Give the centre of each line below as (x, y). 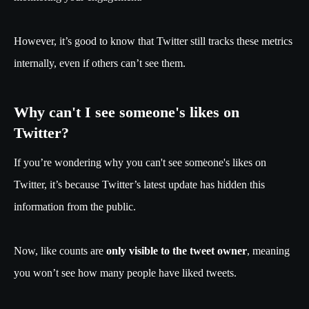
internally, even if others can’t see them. (100, 63)
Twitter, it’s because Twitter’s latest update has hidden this (139, 185)
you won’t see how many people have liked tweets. (127, 273)
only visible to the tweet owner (177, 251)
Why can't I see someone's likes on (127, 112)
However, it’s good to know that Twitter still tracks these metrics (153, 41)
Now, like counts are (60, 251)
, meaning (268, 251)
